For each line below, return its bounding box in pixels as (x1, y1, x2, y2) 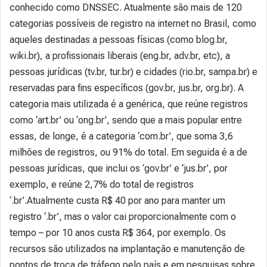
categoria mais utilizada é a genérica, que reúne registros (10, 98, 248, 110)
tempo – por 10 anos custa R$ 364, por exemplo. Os (10, 227, 226, 238)
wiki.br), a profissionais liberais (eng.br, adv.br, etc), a (10, 50, 230, 61)
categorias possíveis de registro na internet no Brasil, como (10, 18, 256, 29)
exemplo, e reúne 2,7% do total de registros (10, 179, 194, 190)
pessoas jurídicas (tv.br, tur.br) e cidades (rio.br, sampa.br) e (10, 66, 257, 77)
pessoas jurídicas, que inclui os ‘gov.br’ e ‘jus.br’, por (10, 163, 228, 174)
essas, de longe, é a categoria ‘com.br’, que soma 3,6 (10, 131, 233, 142)
